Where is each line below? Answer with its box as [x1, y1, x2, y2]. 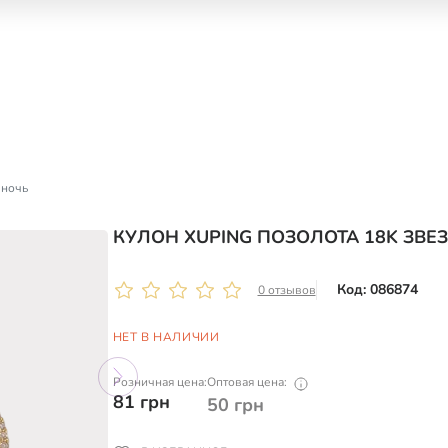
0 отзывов [257, 282, 316, 298]
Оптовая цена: [206, 374, 287, 390]
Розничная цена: [112, 374, 207, 390]
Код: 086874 [336, 280, 418, 299]
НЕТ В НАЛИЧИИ [112, 329, 220, 345]
